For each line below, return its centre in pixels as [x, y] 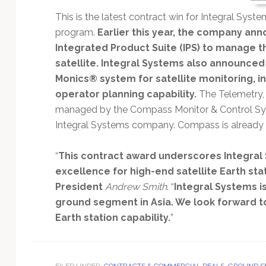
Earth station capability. [113, 217]
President [79, 186]
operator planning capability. [126, 94]
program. [76, 32]
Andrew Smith [136, 186]
